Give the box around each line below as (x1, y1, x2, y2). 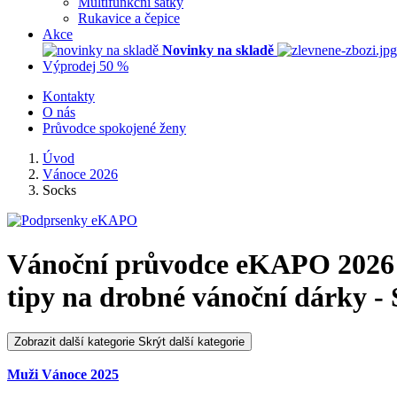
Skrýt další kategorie (138, 334, 245, 348)
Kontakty (43, 89, 95, 105)
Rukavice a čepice (78, 11, 180, 27)
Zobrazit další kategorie (14, 334, 135, 348)
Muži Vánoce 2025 (7, 366, 119, 382)
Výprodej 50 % (43, 58, 128, 74)
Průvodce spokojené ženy (43, 121, 186, 136)
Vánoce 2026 (43, 167, 118, 183)
